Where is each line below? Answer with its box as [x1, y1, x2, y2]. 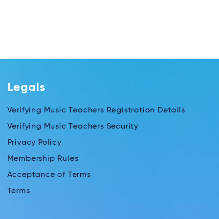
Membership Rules [7, 155, 79, 163]
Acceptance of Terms [7, 171, 91, 179]
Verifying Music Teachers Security [7, 123, 139, 131]
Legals [7, 82, 45, 94]
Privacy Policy [7, 139, 62, 147]
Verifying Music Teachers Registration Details [7, 107, 185, 115]
